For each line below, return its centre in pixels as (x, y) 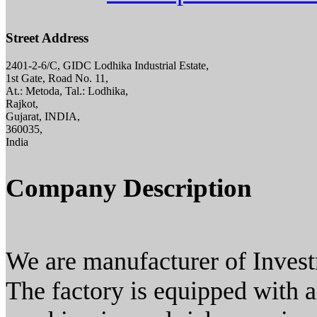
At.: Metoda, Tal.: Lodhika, (67, 91)
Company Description (129, 188)
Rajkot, (22, 104)
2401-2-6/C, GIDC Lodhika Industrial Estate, (107, 66)
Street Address (47, 38)
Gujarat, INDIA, (43, 117)
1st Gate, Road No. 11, (57, 79)
